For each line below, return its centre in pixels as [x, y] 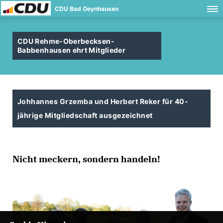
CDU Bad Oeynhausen [87, 9]
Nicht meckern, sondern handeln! [86, 159]
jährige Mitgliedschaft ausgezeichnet [85, 115]
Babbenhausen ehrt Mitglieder [72, 50]
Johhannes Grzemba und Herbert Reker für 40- [103, 101]
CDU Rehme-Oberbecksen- [66, 41]
